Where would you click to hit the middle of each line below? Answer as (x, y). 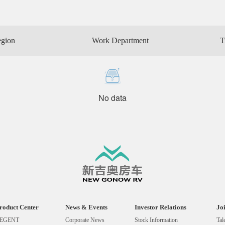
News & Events (87, 207)
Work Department (121, 41)
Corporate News (85, 220)
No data (113, 98)
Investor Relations (160, 207)
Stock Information (156, 220)
